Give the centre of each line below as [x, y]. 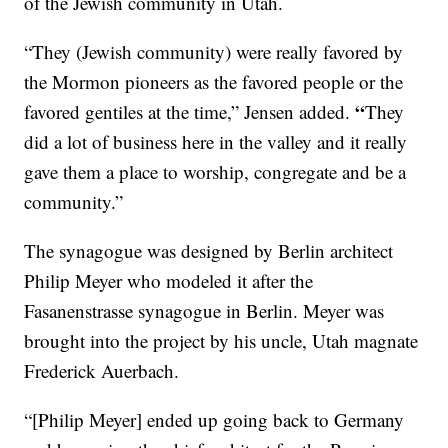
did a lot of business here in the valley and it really [216, 142]
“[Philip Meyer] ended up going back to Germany [214, 420]
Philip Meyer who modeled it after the [169, 281]
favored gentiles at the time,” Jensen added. [190, 112]
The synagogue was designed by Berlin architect [209, 251]
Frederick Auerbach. [102, 371]
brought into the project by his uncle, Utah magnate [221, 341]
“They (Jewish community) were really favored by [214, 52]
